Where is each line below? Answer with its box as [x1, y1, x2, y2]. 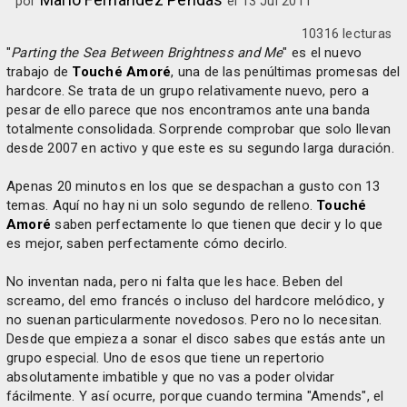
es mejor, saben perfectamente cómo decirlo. [6, 235, 288, 252]
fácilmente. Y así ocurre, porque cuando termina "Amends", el [6, 388, 384, 404]
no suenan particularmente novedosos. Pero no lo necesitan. [6, 312, 382, 328]
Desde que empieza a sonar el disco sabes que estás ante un [6, 331, 386, 347]
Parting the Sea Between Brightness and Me [11, 45, 283, 61]
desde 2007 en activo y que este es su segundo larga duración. [6, 140, 394, 156]
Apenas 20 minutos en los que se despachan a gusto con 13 [6, 178, 381, 194]
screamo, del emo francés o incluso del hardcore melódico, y [6, 293, 385, 309]
